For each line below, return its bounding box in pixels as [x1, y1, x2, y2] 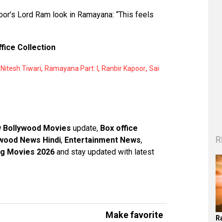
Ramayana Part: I [45, 64, 98, 73]
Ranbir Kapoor [102, 64, 146, 73]
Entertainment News [64, 135, 141, 145]
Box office [100, 123, 138, 133]
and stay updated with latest [55, 147, 154, 157]
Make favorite [106, 210, 163, 221]
